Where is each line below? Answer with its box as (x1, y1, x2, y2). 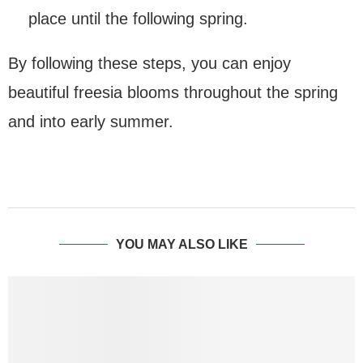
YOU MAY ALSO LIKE (115, 237, 248, 251)
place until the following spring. (28, 9, 248, 28)
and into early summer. (8, 112, 173, 130)
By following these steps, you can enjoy (8, 53, 291, 72)
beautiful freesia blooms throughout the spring (8, 83, 338, 101)
